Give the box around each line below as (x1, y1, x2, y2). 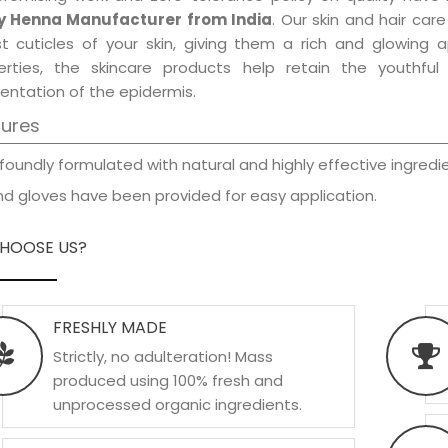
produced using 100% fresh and (52, 370, 283, 391)
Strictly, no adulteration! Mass (52, 346, 273, 367)
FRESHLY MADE (52, 316, 167, 339)
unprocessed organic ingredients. (52, 394, 302, 415)
